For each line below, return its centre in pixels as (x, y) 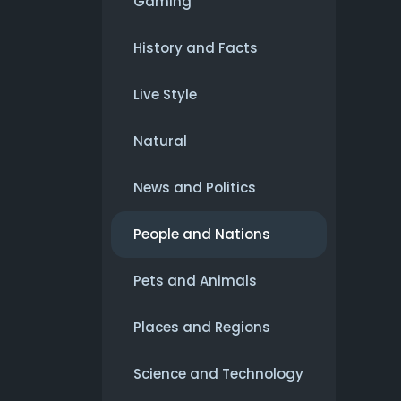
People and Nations (202, 235)
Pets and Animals (195, 281)
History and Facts (196, 48)
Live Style (165, 95)
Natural (160, 141)
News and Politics (195, 188)
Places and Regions (202, 328)
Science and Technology (218, 374)
